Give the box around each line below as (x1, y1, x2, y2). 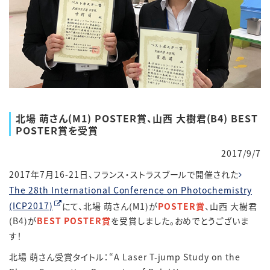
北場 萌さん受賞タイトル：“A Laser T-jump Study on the (9, 251, 241, 263)
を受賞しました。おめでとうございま (110, 215, 250, 227)
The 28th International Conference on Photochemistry (9, 183, 252, 196)
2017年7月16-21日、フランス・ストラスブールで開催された (9, 168, 239, 180)
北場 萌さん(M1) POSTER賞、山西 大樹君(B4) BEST (16, 110, 259, 125)
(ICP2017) (9, 199, 53, 212)
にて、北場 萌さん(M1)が (62, 199, 158, 212)
